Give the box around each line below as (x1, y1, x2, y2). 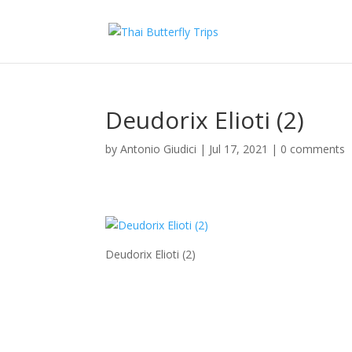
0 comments (280, 141, 346, 156)
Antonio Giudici (120, 141, 197, 156)
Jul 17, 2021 (209, 141, 269, 156)
